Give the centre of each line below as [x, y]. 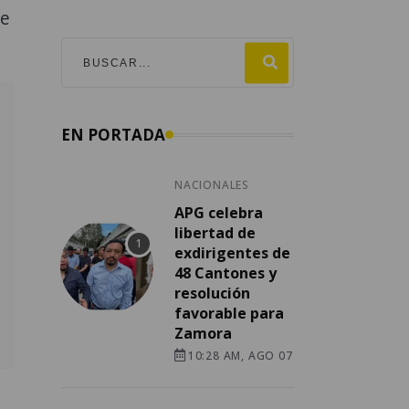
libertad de [215, 233]
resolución [212, 294]
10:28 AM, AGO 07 [240, 356]
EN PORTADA [113, 135]
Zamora [203, 334]
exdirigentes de [232, 253]
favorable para [229, 314]
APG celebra [219, 213]
